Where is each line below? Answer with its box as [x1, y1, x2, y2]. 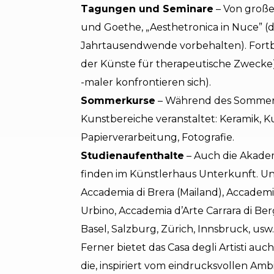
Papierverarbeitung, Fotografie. [81, 131, 234, 143]
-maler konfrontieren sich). [81, 76, 211, 88]
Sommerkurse [81, 94, 155, 106]
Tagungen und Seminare [81, 2, 213, 15]
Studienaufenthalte [81, 149, 184, 161]
